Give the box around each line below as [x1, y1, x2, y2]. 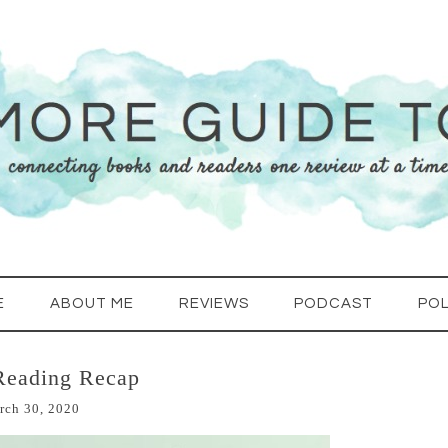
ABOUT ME [50, 296, 134, 311]
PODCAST [294, 296, 373, 311]
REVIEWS [179, 296, 249, 311]
